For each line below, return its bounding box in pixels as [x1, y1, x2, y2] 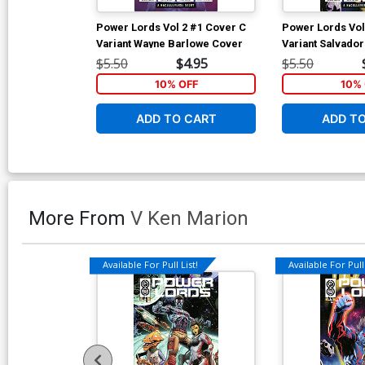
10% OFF [154, 77, 198, 90]
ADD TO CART [135, 111, 217, 125]
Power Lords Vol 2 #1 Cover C [96, 20, 246, 33]
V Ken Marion [130, 206, 248, 230]
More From [29, 206, 130, 230]
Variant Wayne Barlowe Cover [96, 37, 243, 50]
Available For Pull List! [103, 258, 198, 271]
